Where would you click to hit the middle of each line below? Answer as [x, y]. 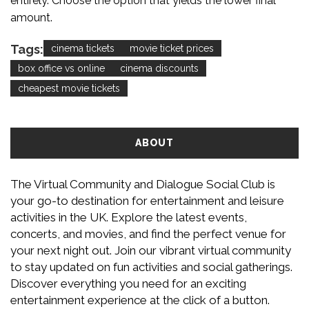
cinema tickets [83, 49]
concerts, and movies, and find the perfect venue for [148, 234]
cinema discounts [159, 69]
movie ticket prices [172, 49]
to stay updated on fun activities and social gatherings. [151, 267]
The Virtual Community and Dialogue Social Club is [143, 185]
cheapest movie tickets [69, 89]
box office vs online [61, 69]
